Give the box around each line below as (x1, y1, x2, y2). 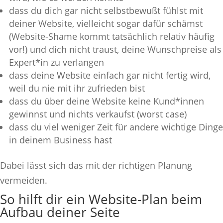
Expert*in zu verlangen (9, 56, 104, 68)
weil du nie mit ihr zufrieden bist (9, 82, 145, 94)
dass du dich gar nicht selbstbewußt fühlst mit (9, 4, 203, 16)
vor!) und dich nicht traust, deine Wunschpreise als (9, 43, 222, 55)
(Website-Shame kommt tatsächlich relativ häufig (9, 30, 215, 42)
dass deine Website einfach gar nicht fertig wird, (9, 69, 211, 81)
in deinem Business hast (9, 133, 112, 146)
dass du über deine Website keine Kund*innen (9, 95, 204, 107)
